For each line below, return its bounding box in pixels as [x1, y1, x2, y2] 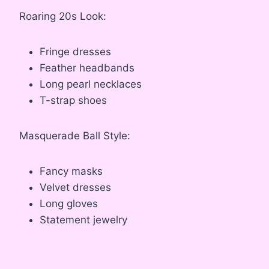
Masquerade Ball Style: [19, 130, 130, 142]
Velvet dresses [40, 181, 111, 194]
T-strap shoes [40, 94, 107, 107]
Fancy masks [40, 165, 103, 178]
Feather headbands [40, 62, 134, 74]
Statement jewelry [40, 214, 127, 226]
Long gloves [40, 198, 98, 210]
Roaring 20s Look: [19, 10, 106, 23]
